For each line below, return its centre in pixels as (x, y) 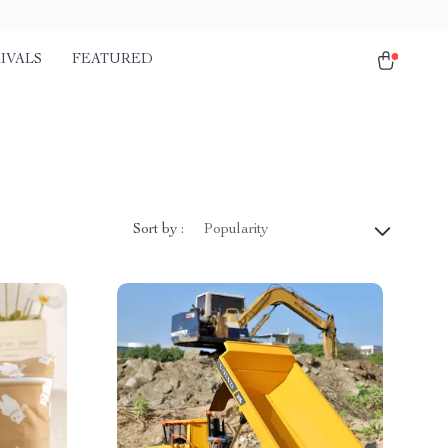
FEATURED (112, 60)
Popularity (236, 230)
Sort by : (158, 229)
